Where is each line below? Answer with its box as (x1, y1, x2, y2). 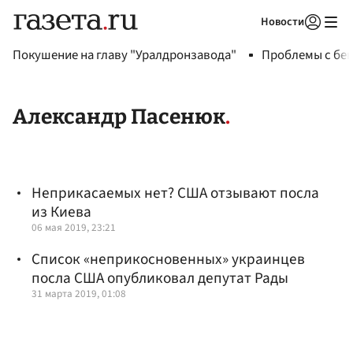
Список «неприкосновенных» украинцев (32, 247, 305, 270)
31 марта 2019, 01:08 (32, 285, 126, 301)
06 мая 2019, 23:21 (32, 220, 116, 236)
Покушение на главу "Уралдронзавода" (13, 46, 236, 65)
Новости (261, 13, 304, 30)
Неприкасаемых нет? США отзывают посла (32, 182, 319, 205)
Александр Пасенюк (13, 104, 225, 130)
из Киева (32, 201, 91, 224)
